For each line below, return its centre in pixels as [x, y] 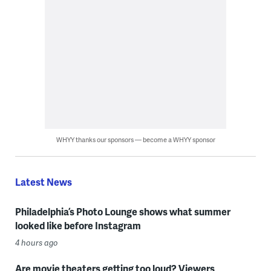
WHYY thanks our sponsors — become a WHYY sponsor [135, 140]
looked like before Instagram [78, 226]
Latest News [43, 182]
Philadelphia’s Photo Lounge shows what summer [122, 212]
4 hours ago [36, 243]
